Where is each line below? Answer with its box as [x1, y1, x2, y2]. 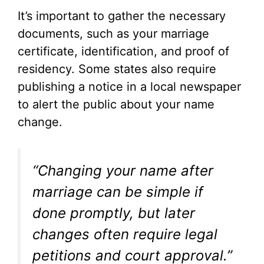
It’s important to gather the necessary [18, 9, 226, 23]
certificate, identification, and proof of [18, 44, 229, 58]
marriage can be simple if [32, 183, 203, 200]
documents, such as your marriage [18, 27, 209, 41]
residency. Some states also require [18, 62, 216, 76]
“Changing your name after [32, 162, 213, 179]
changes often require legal [32, 226, 217, 243]
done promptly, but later [32, 204, 195, 222]
